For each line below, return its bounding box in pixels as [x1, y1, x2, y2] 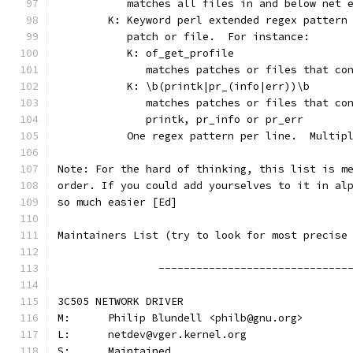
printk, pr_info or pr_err [108, 113, 303, 126]
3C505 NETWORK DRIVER [58, 295, 184, 308]
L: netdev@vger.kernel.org [108, 328, 247, 341]
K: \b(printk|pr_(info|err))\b [108, 80, 310, 93]
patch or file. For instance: [108, 30, 310, 43]
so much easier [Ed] [58, 195, 177, 209]
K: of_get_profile [108, 46, 234, 60]
